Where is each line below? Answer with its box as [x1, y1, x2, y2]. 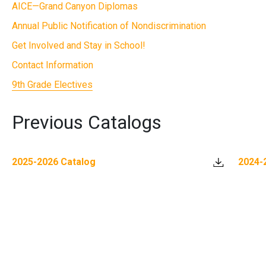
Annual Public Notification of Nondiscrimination [12, 20, 207, 32]
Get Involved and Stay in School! [12, 40, 146, 52]
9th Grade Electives [12, 79, 93, 91]
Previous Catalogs [12, 111, 162, 134]
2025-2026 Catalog [12, 156, 96, 168]
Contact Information [12, 59, 94, 71]
